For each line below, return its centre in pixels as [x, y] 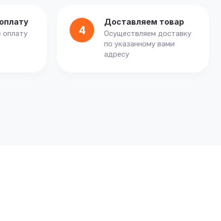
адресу [117, 54]
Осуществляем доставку [148, 34]
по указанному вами [139, 44]
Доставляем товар [144, 22]
